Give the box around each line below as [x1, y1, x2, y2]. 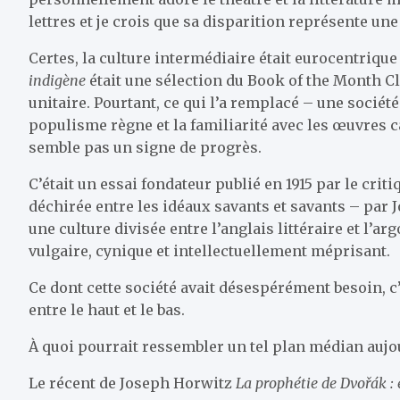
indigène [29, 71, 86, 89]
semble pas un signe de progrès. [29, 138, 262, 156]
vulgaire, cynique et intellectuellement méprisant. [29, 242, 390, 260]
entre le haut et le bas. [29, 301, 185, 319]
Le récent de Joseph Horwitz [29, 374, 236, 392]
